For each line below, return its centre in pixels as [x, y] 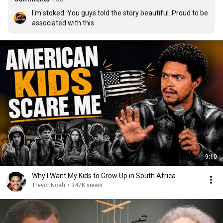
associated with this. [64, 23]
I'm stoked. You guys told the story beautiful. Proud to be [120, 13]
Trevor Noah [49, 185]
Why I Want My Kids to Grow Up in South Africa [104, 176]
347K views [87, 185]
